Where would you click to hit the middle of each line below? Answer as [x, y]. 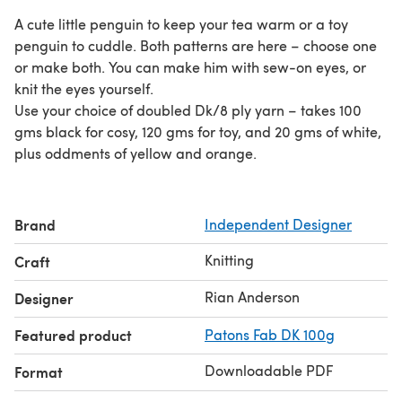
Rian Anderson [252, 296]
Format [39, 371]
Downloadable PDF [269, 370]
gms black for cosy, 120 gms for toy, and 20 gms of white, [198, 131]
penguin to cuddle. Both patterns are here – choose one [196, 45]
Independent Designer [278, 223]
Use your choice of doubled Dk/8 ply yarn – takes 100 [188, 109]
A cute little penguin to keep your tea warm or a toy [181, 23]
